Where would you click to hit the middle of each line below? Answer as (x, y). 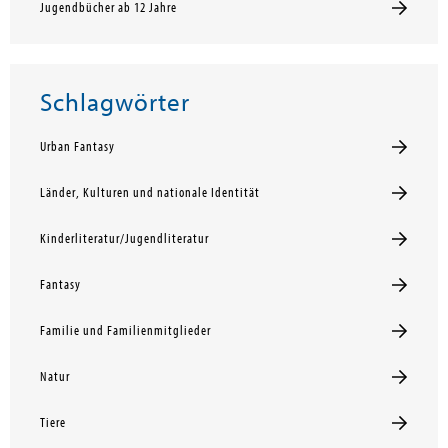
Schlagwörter (115, 103)
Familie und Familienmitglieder (125, 331)
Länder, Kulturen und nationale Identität (150, 193)
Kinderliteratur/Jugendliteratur (124, 239)
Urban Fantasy (77, 147)
